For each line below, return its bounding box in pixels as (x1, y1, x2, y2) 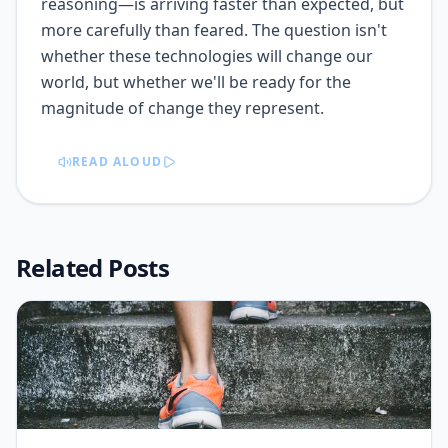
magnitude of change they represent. (41, 97, 324, 119)
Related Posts (16, 251, 170, 284)
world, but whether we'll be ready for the (41, 71, 351, 93)
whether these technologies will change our (41, 45, 373, 67)
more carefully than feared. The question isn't (41, 19, 387, 41)
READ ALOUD (72, 153, 162, 170)
